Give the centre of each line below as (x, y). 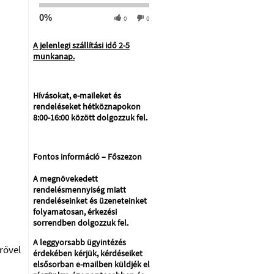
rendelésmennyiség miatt (80, 190)
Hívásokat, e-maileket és (77, 95)
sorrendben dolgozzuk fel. (81, 223)
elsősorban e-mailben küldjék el (91, 264)
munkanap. (54, 56)
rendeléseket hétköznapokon (87, 106)
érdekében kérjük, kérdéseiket (88, 253)
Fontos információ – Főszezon (87, 157)
